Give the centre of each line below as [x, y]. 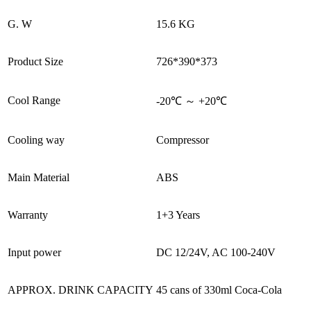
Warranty [28, 215]
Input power [34, 252]
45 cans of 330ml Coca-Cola [219, 289]
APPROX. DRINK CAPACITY [81, 289]
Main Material [39, 177]
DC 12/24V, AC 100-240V [216, 252]
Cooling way [36, 140]
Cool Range [34, 100]
